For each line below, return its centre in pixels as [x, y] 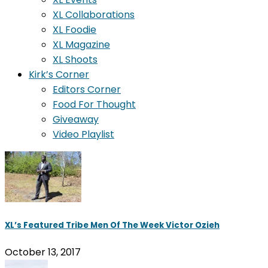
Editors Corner [87, 89]
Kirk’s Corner [59, 74]
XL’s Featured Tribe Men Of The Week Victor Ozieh [112, 225]
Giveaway [76, 119]
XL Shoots [75, 59]
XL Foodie [74, 29]
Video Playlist [83, 134]
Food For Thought [94, 104]
